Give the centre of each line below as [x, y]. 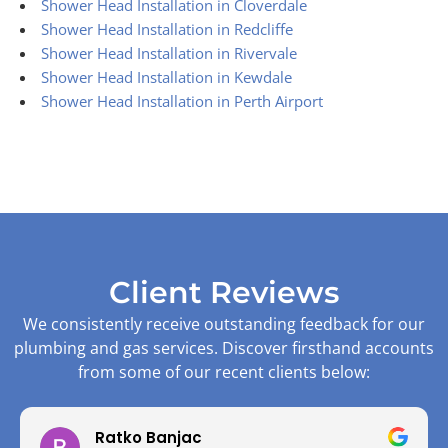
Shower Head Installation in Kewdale [166, 76]
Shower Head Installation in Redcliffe [166, 28]
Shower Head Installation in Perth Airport [181, 100]
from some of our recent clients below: [224, 371]
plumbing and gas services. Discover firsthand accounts [224, 347]
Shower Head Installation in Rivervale [168, 52]
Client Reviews [224, 292]
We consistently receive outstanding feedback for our [224, 323]
